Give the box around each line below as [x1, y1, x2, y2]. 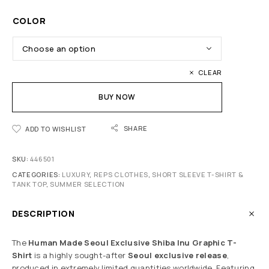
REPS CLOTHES [93, 170, 148, 180]
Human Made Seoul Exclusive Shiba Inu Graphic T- [28, 237, 237, 249]
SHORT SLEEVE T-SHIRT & [152, 170, 244, 180]
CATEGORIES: [12, 170, 62, 180]
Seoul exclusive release [128, 250, 227, 261]
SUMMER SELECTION [49, 180, 125, 189]
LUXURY [62, 170, 90, 180]
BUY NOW [98, 92, 136, 103]
